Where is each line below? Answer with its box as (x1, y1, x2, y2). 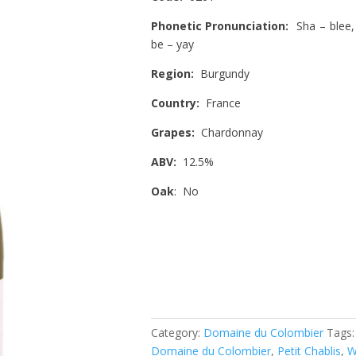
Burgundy (199, 65, 250, 81)
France (199, 95, 241, 110)
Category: (150, 324, 203, 340)
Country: (150, 95, 199, 110)
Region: (150, 65, 200, 81)
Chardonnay (200, 124, 263, 140)
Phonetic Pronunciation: (150, 17, 297, 33)
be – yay (150, 36, 194, 52)
